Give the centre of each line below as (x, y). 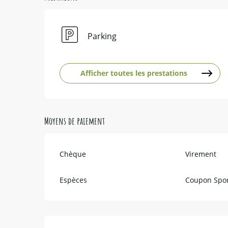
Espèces (74, 180)
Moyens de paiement (75, 121)
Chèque (73, 154)
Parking (102, 36)
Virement (201, 154)
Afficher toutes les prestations (134, 73)
